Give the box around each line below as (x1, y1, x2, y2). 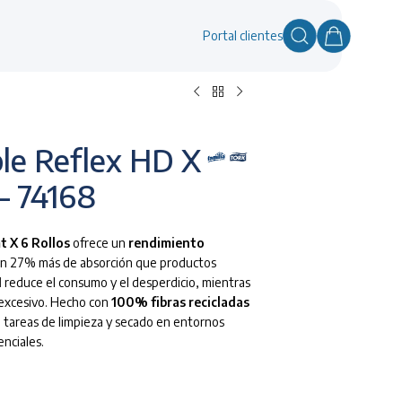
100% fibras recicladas (111, 294, 249, 310)
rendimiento (128, 235, 205, 251)
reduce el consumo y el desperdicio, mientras (2, 275, 250, 291)
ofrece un (70, 235, 128, 251)
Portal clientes (202, 28, 283, 43)
